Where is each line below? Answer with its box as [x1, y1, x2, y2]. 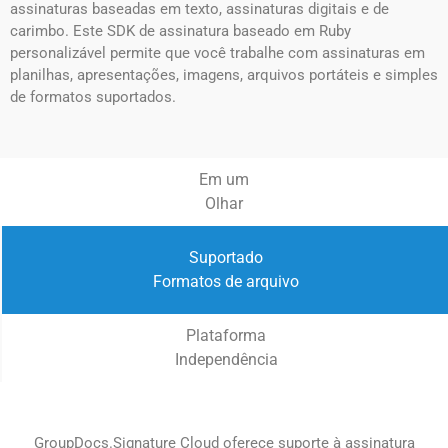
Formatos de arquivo [153, 272, 299, 292]
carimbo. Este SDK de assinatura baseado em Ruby [10, 22, 351, 41]
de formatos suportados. [10, 88, 176, 107]
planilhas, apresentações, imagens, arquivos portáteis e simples [10, 66, 438, 85]
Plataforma [186, 326, 266, 346]
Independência [174, 350, 278, 370]
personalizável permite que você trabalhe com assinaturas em [10, 44, 425, 63]
